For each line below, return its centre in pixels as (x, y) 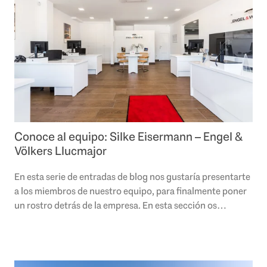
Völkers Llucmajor (60, 150)
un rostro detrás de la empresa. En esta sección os (116, 205)
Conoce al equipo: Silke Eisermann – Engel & (128, 136)
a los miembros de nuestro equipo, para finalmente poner (131, 191)
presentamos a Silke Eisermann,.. (82, 219)
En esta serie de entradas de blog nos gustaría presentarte (132, 176)
